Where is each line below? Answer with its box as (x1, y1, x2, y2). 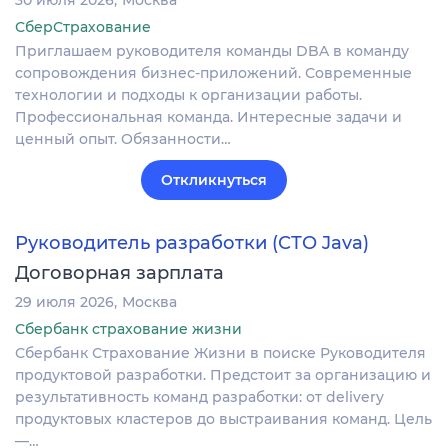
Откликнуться (161, 170, 267, 189)
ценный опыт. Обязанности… (15, 129, 231, 148)
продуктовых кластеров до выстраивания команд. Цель (15, 409, 432, 428)
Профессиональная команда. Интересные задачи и (15, 107, 402, 126)
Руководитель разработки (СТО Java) (15, 231, 369, 254)
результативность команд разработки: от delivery (15, 387, 384, 406)
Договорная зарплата (15, 261, 224, 284)
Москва (122, 292, 177, 311)
